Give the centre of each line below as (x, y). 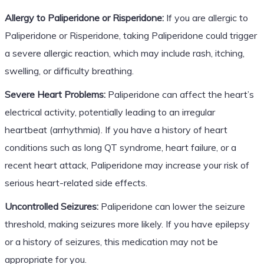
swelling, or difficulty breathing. (69, 70)
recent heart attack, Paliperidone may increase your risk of (127, 165)
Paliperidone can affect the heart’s (179, 94)
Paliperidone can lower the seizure (171, 206)
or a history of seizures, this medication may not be (111, 241)
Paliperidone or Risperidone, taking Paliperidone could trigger (131, 35)
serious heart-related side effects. (76, 182)
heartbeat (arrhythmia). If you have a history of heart (116, 129)
